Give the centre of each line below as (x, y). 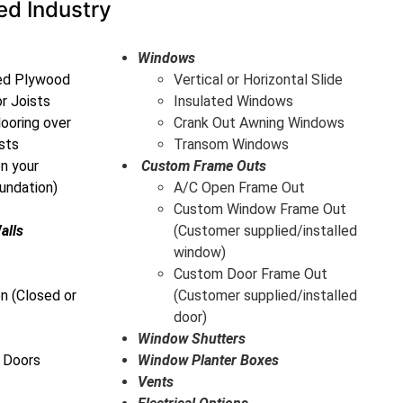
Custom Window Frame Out (260, 210)
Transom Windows (231, 145)
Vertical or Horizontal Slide (258, 80)
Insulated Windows (233, 102)
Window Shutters (191, 339)
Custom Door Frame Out (250, 274)
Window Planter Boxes (208, 361)
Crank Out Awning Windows (259, 123)
